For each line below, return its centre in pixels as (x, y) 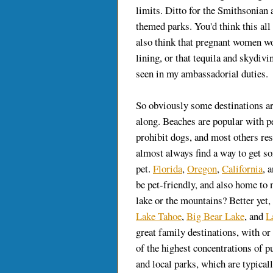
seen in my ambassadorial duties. (202, 74)
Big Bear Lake (215, 216)
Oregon (202, 169)
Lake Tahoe (159, 216)
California (242, 169)
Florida (168, 169)
